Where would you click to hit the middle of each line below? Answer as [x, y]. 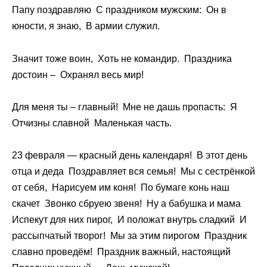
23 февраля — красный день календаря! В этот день [130, 156]
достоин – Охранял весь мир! [79, 74]
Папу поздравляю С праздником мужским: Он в [119, 10]
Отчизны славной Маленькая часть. [93, 123]
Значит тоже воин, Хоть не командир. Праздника [122, 58]
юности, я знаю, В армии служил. [87, 26]
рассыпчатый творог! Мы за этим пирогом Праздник [129, 236]
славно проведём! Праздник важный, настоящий [122, 252]
